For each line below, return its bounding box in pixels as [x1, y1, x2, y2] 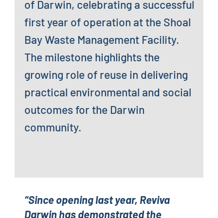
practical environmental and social [24, 85, 191, 99]
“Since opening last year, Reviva [24, 193, 170, 206]
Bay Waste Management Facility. [24, 32, 179, 46]
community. [24, 120, 81, 134]
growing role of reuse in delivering [24, 67, 188, 81]
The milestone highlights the [24, 50, 160, 64]
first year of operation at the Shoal [24, 15, 191, 29]
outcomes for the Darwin [24, 102, 145, 116]
